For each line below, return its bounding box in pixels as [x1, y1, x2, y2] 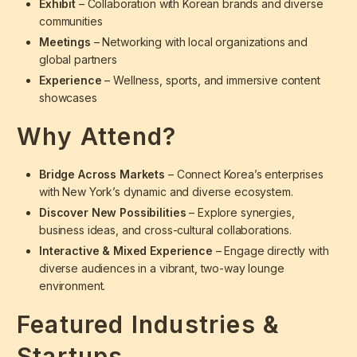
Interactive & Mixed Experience [39, 244, 213, 258]
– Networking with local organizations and [90, 35, 308, 49]
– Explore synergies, [186, 206, 295, 220]
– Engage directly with [212, 244, 329, 258]
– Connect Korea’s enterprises [165, 167, 324, 182]
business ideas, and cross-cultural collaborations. [39, 223, 292, 237]
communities [39, 14, 103, 29]
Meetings [39, 35, 91, 49]
